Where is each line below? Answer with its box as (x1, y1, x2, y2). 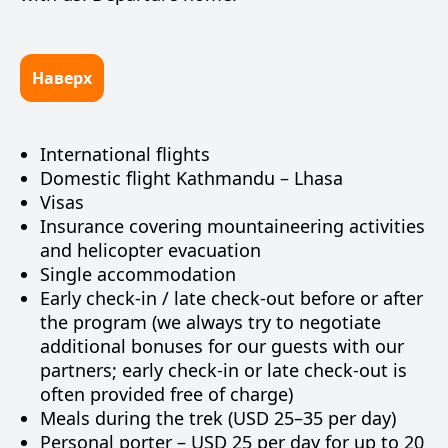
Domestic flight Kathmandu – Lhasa (40, 166, 343, 190)
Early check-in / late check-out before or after (40, 286, 423, 310)
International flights (40, 142, 210, 166)
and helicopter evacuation (40, 238, 261, 262)
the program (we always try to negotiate (40, 310, 381, 334)
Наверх (32, 67, 92, 89)
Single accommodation (40, 262, 236, 286)
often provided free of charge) (40, 382, 293, 406)
